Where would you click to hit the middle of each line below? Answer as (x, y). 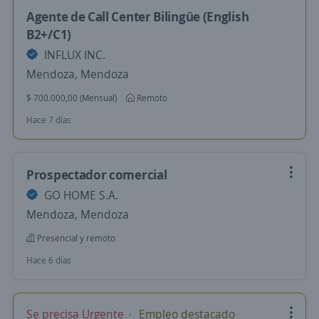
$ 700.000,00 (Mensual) (72, 98)
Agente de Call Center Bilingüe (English (138, 16)
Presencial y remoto (75, 238)
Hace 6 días (49, 260)
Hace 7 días (49, 120)
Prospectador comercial (97, 174)
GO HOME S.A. (80, 195)
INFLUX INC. (73, 55)
